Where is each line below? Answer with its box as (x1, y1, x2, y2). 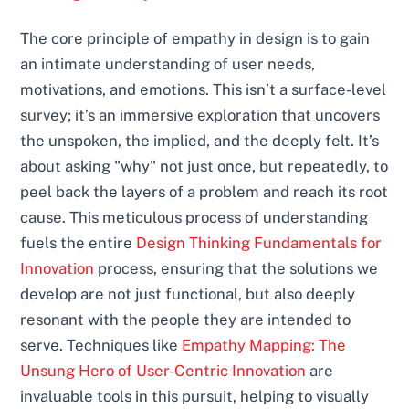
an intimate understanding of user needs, (20, 55, 316, 74)
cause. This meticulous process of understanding (20, 208, 369, 227)
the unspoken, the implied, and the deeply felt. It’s (20, 131, 380, 151)
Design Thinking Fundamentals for (136, 234, 383, 253)
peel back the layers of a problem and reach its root (20, 183, 389, 202)
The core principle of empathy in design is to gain (20, 29, 371, 48)
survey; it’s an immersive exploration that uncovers (20, 106, 381, 125)
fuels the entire (20, 234, 137, 253)
